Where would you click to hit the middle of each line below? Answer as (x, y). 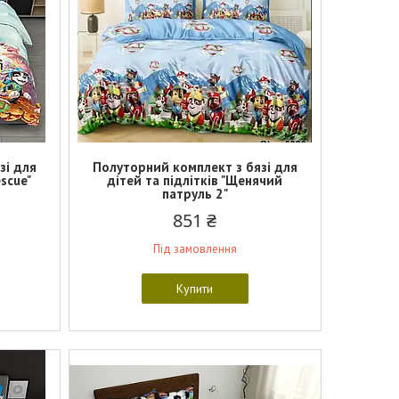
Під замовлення (195, 249)
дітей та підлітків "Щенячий (195, 180)
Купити (195, 289)
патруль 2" (195, 194)
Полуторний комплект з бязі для (195, 167)
